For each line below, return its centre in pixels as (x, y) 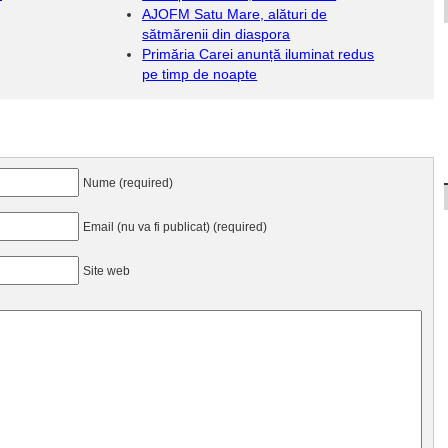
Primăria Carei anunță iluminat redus (258, 54)
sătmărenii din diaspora (216, 34)
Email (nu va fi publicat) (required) (175, 226)
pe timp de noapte (200, 74)
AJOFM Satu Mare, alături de (235, 14)
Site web (106, 270)
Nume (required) (128, 182)
